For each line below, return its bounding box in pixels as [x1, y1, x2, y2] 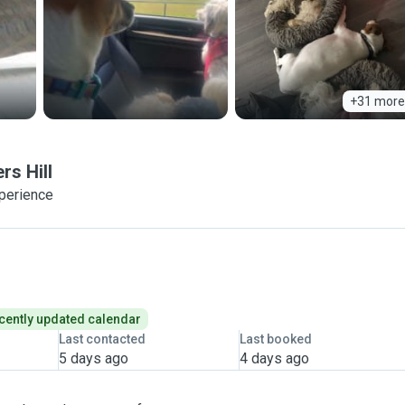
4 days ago [239, 350, 309, 367]
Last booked [239, 332, 312, 346]
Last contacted [58, 332, 146, 346]
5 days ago [58, 350, 128, 367]
